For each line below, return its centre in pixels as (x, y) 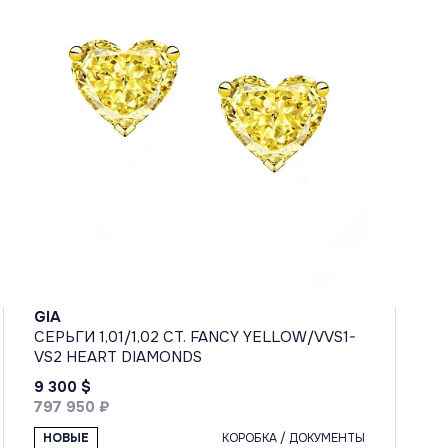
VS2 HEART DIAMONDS (117, 356)
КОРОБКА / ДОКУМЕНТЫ (293, 437)
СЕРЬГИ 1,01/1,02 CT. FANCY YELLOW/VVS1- (194, 336)
